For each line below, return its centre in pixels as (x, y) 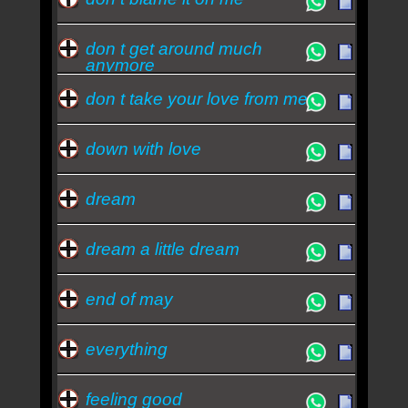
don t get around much (173, 48)
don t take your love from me (196, 98)
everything (126, 349)
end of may (129, 299)
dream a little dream (162, 249)
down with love (143, 148)
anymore (120, 65)
